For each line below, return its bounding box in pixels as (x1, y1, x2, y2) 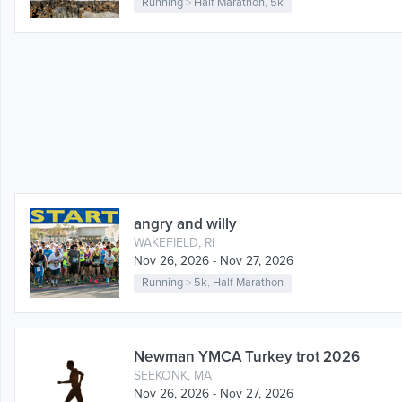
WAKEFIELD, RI (134, 234, 214, 250)
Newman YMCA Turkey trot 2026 (134, 347, 360, 367)
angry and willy (134, 214, 237, 233)
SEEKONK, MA (134, 368, 212, 384)
